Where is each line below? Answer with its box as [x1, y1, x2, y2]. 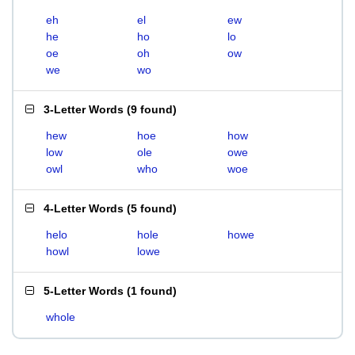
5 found [131, 202, 173, 215]
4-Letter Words [44, 202, 124, 215]
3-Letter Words [44, 103, 124, 116]
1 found [131, 284, 173, 297]
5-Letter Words [44, 284, 124, 297]
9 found [131, 103, 173, 116]
